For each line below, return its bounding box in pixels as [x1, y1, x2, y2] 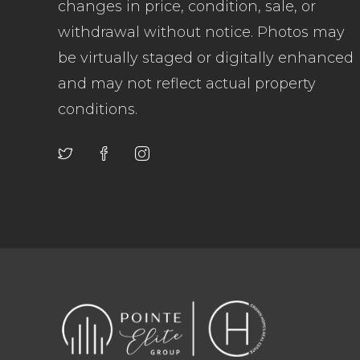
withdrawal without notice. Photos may [58, 22, 345, 41]
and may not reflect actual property [58, 74, 316, 92]
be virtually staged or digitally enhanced [58, 48, 354, 67]
